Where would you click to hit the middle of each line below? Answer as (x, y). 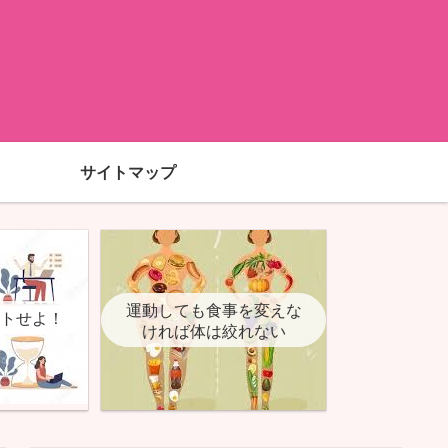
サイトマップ (128, 171)
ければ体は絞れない (213, 330)
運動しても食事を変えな (213, 309)
